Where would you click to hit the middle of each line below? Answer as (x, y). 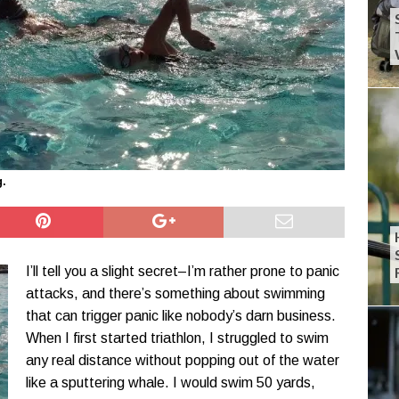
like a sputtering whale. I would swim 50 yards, (171, 383)
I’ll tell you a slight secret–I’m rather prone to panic (183, 272)
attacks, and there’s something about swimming (175, 294)
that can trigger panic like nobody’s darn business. (181, 316)
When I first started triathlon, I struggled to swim (177, 338)
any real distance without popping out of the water (183, 361)
